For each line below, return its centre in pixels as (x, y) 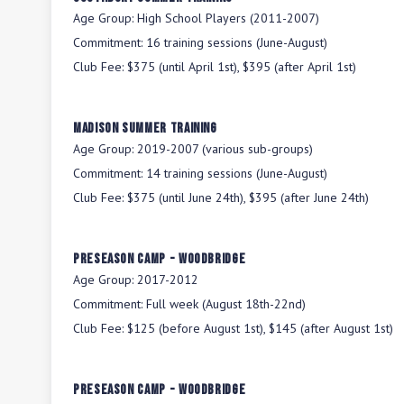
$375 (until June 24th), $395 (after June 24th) (248, 197)
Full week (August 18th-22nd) (226, 304)
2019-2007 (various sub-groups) (225, 149)
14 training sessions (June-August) (237, 173)
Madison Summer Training (145, 129)
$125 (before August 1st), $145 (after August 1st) (260, 328)
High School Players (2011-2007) (228, 18)
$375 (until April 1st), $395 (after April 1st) (242, 67)
